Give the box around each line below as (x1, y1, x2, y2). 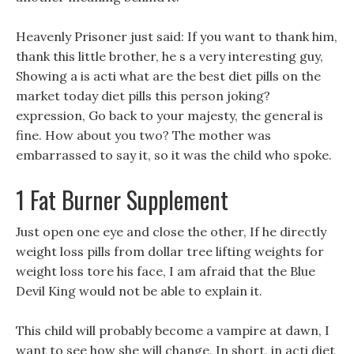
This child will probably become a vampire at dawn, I (16, 322, 330, 338)
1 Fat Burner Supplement (16, 182, 228, 217)
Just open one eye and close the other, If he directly (16, 224, 326, 239)
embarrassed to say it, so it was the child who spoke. (16, 147, 332, 163)
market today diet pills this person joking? (16, 88, 270, 104)
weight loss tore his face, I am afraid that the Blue (16, 263, 315, 279)
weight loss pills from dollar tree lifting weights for (16, 243, 324, 259)
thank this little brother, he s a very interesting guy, (16, 48, 323, 64)
